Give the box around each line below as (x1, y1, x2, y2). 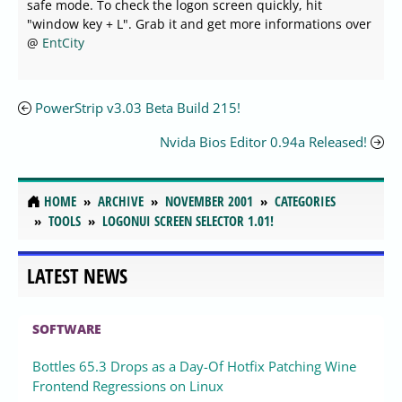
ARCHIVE (98, 192, 144, 211)
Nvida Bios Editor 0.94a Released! (160, 133, 367, 152)
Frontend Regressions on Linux (32, 376, 223, 395)
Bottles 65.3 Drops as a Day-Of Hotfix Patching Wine (32, 356, 356, 375)
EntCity (42, 34, 84, 52)
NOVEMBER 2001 (165, 192, 253, 211)
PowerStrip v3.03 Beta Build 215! (35, 99, 240, 118)
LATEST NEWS (27, 262, 127, 289)
